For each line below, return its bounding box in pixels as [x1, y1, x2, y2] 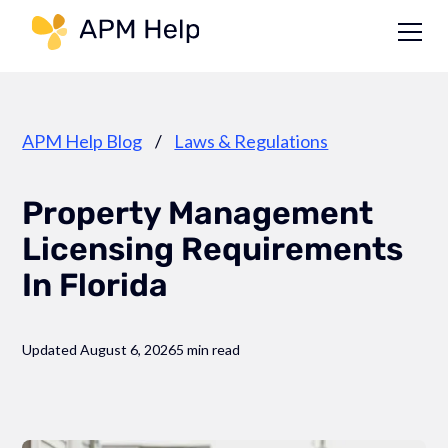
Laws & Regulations [174, 130, 329, 152]
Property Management [22, 194, 374, 232]
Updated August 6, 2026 [22, 341, 177, 358]
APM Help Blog [22, 130, 143, 152]
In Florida [22, 266, 169, 304]
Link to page [208, 15, 304, 37]
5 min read [176, 341, 241, 358]
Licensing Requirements [22, 230, 404, 268]
